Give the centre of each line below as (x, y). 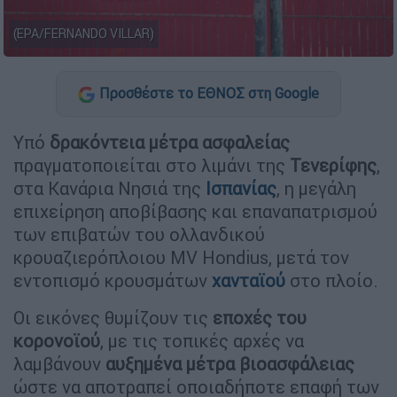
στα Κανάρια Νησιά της (109, 188)
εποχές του (260, 317)
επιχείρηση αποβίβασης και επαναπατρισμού (195, 211)
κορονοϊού (57, 340)
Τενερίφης (333, 165)
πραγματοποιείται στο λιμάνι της (152, 165)
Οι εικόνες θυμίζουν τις (113, 317)
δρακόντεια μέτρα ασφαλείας (170, 142)
